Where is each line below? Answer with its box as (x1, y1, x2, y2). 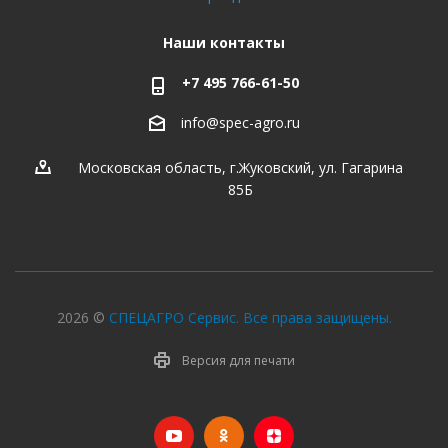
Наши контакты (163, 33, 285, 53)
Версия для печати (181, 351, 295, 369)
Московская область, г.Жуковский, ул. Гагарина (77, 157, 403, 177)
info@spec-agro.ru (180, 113, 300, 133)
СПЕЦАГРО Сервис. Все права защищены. (108, 307, 392, 327)
